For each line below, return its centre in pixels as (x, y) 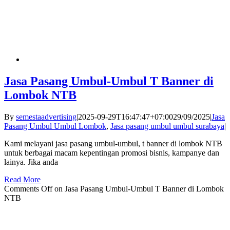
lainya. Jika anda (31, 162)
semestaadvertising (46, 117)
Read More (22, 179)
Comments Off (28, 188)
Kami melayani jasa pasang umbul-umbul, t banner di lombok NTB (113, 143)
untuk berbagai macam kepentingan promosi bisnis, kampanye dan (112, 152)
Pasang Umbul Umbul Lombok (55, 126)
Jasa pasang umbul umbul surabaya (167, 126)
